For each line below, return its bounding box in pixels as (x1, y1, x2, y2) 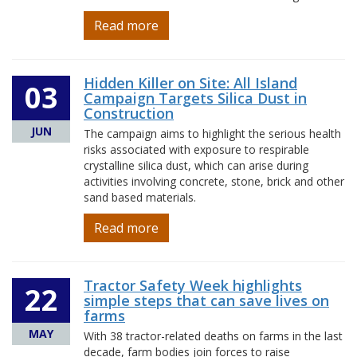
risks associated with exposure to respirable (84, 142, 309, 157)
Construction (84, 104, 174, 123)
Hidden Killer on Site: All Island (84, 73, 297, 92)
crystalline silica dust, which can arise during (84, 158, 308, 173)
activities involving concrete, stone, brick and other (84, 174, 344, 189)
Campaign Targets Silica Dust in (84, 88, 307, 108)
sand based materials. (84, 190, 196, 205)
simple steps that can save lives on (84, 291, 329, 310)
